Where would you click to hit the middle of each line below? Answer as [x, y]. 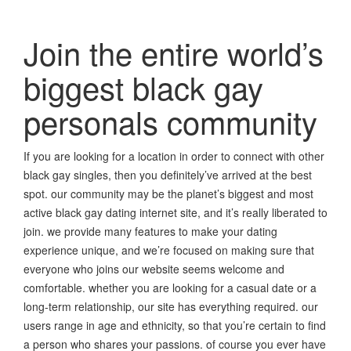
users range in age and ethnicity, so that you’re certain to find [175, 326]
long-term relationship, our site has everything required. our [171, 307]
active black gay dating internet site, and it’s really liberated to [175, 213]
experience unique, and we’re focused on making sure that [169, 250]
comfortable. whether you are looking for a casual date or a [170, 288]
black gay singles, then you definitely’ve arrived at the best [168, 175]
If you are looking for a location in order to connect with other [174, 156]
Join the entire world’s [174, 52]
